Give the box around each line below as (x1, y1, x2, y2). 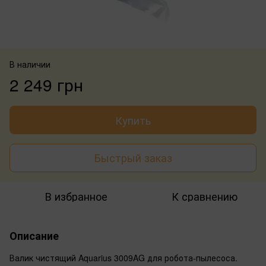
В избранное (45, 188, 107, 204)
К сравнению (171, 188, 237, 204)
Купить (115, 112, 151, 128)
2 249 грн (9, 72, 83, 96)
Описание (9, 227, 59, 243)
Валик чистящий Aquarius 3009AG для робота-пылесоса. (9, 251, 237, 264)
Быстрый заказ (94, 150, 172, 166)
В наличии (9, 58, 50, 70)
